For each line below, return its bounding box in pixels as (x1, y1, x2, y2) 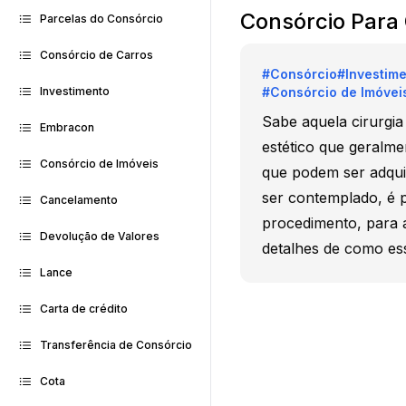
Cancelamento (40, 193, 118, 207)
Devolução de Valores (40, 229, 159, 243)
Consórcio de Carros (40, 48, 153, 62)
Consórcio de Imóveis (40, 157, 159, 170)
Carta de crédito (40, 302, 128, 315)
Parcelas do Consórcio (40, 12, 163, 25)
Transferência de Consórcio (40, 338, 192, 352)
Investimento (40, 84, 110, 98)
